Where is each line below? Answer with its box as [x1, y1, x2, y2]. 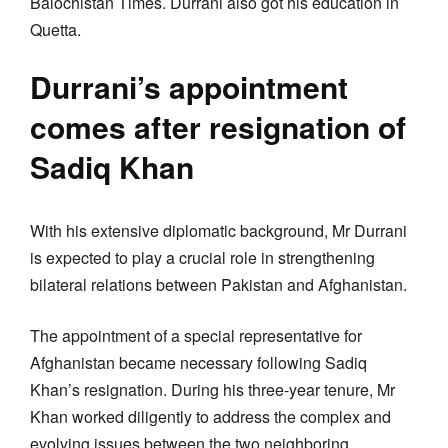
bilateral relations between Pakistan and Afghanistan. [30, 272, 407, 296]
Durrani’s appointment [30, 64, 348, 108]
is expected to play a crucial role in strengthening [30, 245, 375, 269]
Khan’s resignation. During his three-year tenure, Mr [30, 377, 395, 401]
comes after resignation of [30, 104, 406, 148]
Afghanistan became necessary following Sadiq [30, 350, 367, 374]
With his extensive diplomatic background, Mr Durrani [30, 218, 407, 242]
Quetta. [30, 17, 81, 41]
